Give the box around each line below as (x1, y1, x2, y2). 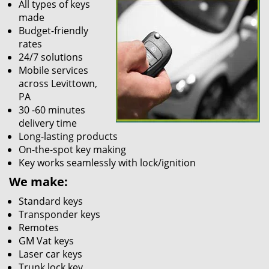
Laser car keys (19, 247, 82, 261)
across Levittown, (19, 77, 97, 90)
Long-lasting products (19, 130, 118, 143)
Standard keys (19, 195, 83, 208)
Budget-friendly (19, 24, 88, 37)
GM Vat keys (19, 234, 74, 247)
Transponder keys (19, 208, 100, 221)
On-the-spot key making (19, 143, 126, 156)
